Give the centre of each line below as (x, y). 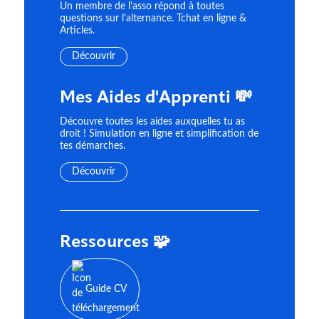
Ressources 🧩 (115, 242)
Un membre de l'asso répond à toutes (142, 7)
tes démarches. (92, 146)
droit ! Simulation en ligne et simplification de (159, 134)
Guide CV (106, 289)
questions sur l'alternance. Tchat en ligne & (153, 19)
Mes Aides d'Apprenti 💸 (156, 98)
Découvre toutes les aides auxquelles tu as (152, 122)
